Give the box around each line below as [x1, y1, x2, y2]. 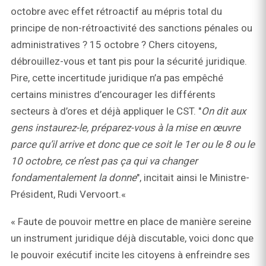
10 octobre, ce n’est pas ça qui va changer [11, 155, 198, 167]
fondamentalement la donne [11, 172, 137, 184]
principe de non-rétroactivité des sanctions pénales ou [11, 22, 252, 34]
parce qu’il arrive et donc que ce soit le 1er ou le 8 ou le [11, 138, 255, 151]
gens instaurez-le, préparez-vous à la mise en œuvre [11, 122, 240, 134]
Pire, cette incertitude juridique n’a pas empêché [11, 72, 223, 84]
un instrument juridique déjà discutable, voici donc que [11, 232, 254, 245]
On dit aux [201, 105, 246, 118]
